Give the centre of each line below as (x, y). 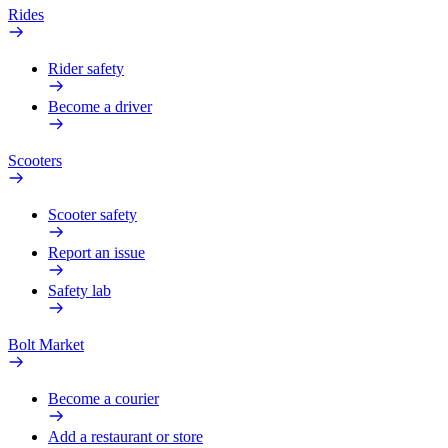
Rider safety (86, 68)
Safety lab (79, 290)
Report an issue (96, 252)
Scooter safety (92, 214)
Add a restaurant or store (125, 436)
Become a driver (100, 106)
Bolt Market (46, 344)
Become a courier (103, 398)
